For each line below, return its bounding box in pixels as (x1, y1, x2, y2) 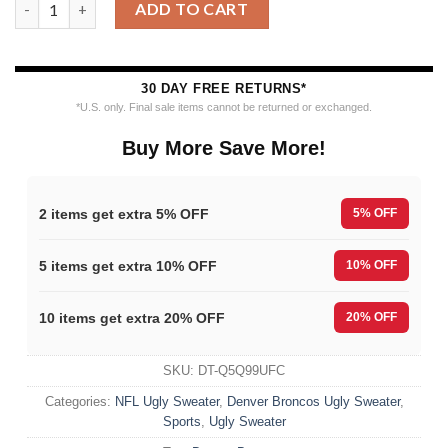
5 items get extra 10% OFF (39, 257, 217, 274)
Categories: (44, 394, 115, 410)
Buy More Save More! (122, 137, 326, 160)
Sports (162, 414, 201, 430)
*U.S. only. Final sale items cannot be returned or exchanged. (76, 101, 372, 114)
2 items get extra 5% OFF (39, 205, 209, 222)
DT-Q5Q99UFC (198, 363, 285, 379)
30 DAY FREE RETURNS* (141, 81, 307, 97)
